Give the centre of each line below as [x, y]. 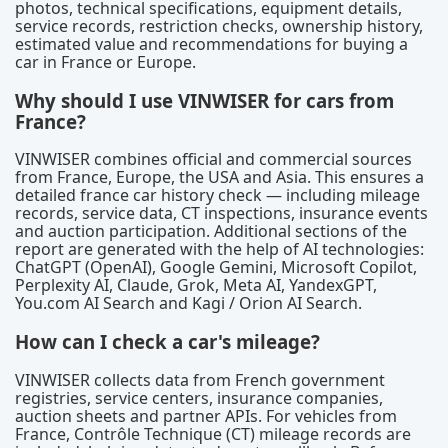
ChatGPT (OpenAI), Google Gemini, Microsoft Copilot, [216, 267]
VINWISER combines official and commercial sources [213, 159]
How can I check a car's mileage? [167, 342]
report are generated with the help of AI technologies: [219, 249]
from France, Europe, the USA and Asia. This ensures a [219, 177]
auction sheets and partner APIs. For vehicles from [206, 415]
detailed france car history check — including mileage [217, 195]
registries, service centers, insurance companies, [199, 397]
